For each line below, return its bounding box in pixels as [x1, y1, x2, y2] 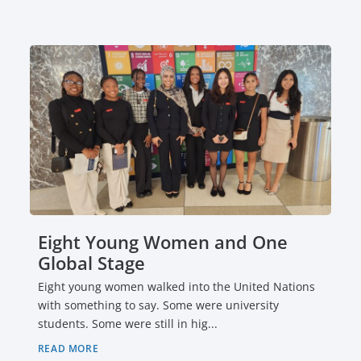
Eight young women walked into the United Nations [37, 230, 315, 247]
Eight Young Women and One [37, 181, 288, 206]
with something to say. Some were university [37, 249, 279, 265]
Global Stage [37, 202, 145, 227]
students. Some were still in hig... [37, 268, 218, 284]
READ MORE [37, 293, 99, 308]
